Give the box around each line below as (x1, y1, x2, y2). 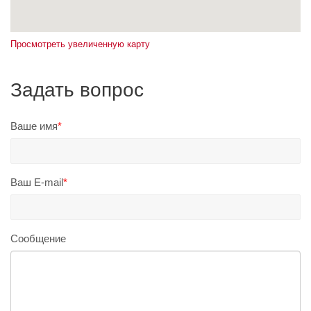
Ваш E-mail (10, 176, 63, 189)
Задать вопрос (10, 79, 144, 101)
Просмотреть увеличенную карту (10, 39, 150, 50)
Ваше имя (10, 120, 58, 133)
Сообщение (10, 233, 66, 245)
